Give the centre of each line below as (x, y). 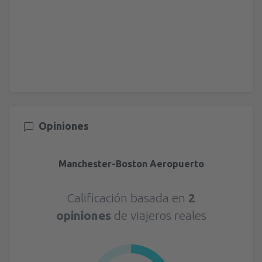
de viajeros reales (160, 215)
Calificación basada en (127, 197)
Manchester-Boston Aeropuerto (131, 163)
